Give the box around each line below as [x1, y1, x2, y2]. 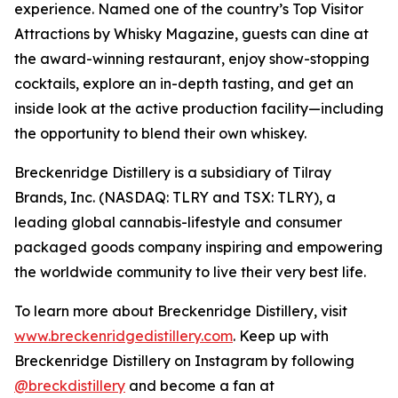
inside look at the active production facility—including [14, 99, 384, 118]
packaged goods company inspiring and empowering [14, 238, 383, 257]
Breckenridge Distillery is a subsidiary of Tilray [14, 163, 331, 182]
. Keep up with [233, 327, 329, 346]
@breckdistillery [14, 377, 125, 395]
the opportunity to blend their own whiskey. [14, 124, 306, 143]
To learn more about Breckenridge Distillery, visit [14, 302, 347, 321]
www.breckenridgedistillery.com [14, 327, 233, 346]
